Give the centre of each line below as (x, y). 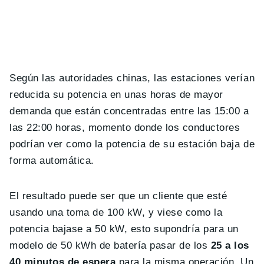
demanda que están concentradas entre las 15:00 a (129, 111)
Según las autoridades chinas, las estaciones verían (132, 78)
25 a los (230, 245)
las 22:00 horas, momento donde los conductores (125, 127)
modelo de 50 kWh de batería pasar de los (110, 245)
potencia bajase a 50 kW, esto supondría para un (124, 229)
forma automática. (52, 160)
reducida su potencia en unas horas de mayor (116, 94)
